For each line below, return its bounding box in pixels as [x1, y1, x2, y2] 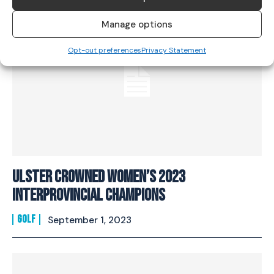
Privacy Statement [141, 45, 206, 55]
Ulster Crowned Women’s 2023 [12, 167, 185, 188]
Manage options [102, 18, 172, 31]
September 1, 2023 [48, 214, 131, 227]
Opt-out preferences [68, 45, 141, 55]
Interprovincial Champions [12, 185, 165, 206]
